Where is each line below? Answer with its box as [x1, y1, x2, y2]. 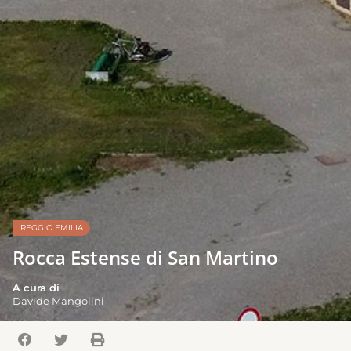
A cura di [13, 282, 60, 295]
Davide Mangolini [13, 295, 104, 308]
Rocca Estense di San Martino [13, 244, 278, 271]
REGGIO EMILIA [20, 223, 83, 233]
